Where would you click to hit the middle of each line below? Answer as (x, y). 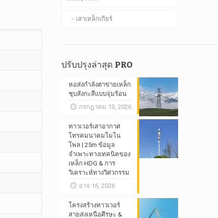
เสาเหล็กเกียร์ (94, 19)
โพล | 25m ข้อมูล (92, 145)
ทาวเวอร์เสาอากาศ (95, 126)
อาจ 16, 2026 (97, 186)
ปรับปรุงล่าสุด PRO (97, 64)
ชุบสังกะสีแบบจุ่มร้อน (98, 94)
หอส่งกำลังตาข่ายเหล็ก (100, 84)
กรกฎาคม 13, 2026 (105, 107)
